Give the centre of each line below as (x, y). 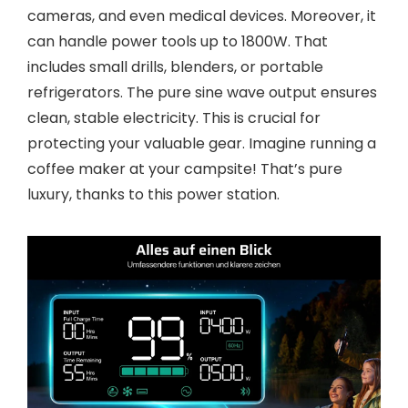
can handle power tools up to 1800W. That (178, 41)
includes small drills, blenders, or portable (175, 67)
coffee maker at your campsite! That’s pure (185, 169)
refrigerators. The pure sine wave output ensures (202, 92)
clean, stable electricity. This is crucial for (174, 118)
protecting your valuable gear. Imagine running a (202, 143)
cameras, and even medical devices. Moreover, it (202, 16)
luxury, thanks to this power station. (153, 194)
